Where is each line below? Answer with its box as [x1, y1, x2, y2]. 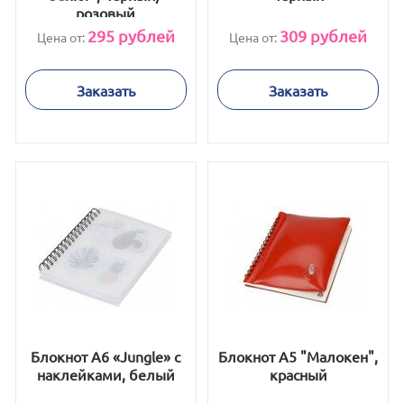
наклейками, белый [36, 365, 175, 383]
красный [269, 365, 327, 383]
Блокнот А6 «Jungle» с [31, 347, 181, 365]
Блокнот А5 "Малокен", [218, 347, 379, 365]
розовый [76, 4, 136, 22]
